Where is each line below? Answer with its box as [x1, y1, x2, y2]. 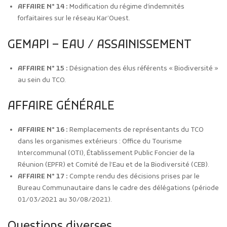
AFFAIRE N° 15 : [18, 64, 68, 73]
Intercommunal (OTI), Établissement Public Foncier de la [18, 149, 195, 158]
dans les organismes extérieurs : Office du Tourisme [18, 137, 182, 146]
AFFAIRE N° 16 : [18, 126, 68, 135]
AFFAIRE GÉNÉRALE [8, 99, 115, 115]
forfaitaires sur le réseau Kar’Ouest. [18, 14, 130, 23]
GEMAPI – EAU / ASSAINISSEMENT [8, 37, 192, 53]
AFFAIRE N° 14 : [18, 2, 68, 11]
